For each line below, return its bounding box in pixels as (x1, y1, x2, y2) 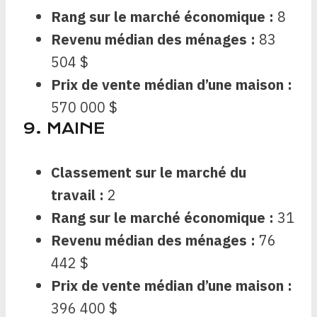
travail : (51, 185, 108, 205)
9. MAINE (23, 120, 105, 138)
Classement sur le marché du (51, 163, 246, 183)
